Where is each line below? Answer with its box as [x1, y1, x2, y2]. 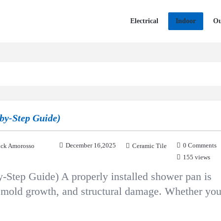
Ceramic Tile [132, 142, 167, 149]
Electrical [130, 17, 158, 25]
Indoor [176, 17, 196, 25]
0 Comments [183, 142, 217, 149]
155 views [183, 153, 210, 161]
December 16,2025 [66, 142, 116, 149]
